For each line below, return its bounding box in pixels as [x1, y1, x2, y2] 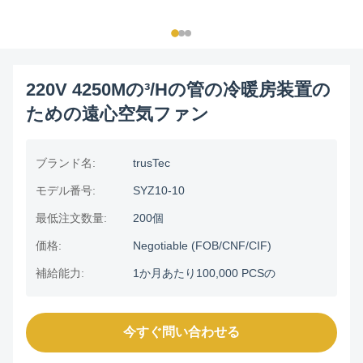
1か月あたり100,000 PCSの [133, 267, 275, 280]
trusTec [133, 156, 170, 169]
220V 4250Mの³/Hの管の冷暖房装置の [26, 79, 331, 100]
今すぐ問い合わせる [123, 325, 240, 339]
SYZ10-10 [133, 184, 185, 197]
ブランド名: [36, 156, 96, 169]
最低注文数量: [36, 211, 107, 224]
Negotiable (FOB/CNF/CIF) [133, 239, 271, 252]
